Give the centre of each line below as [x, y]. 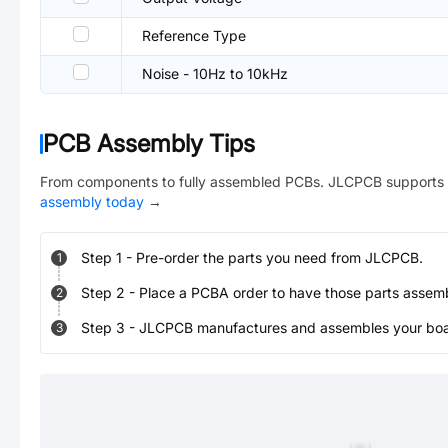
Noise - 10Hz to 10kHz [215, 73]
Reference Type [194, 35]
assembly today [92, 201]
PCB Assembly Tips [149, 143]
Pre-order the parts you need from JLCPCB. [279, 257]
